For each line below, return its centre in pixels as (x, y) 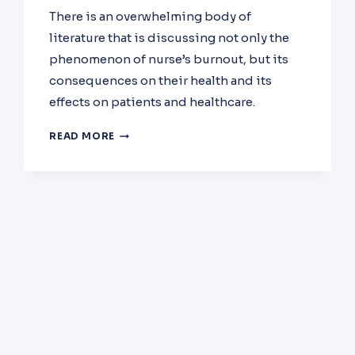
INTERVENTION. (158, 232)
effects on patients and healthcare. (153, 102)
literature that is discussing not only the (170, 38)
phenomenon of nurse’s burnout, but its (169, 59)
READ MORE (82, 136)
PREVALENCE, (151, 182)
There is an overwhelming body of (151, 17)
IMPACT (135, 199)
